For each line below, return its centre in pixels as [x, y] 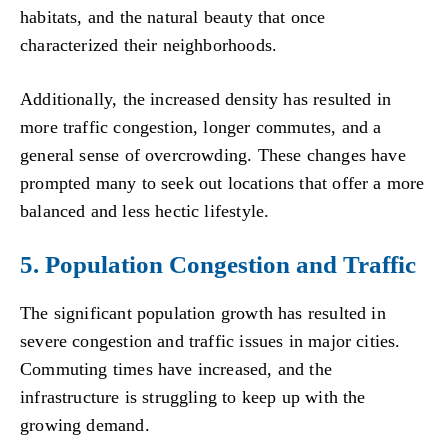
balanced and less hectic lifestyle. [145, 210]
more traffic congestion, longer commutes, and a [201, 126]
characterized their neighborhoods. [149, 45]
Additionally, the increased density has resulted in [206, 98]
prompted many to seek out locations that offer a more [222, 182]
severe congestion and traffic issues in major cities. [210, 341]
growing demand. [85, 425]
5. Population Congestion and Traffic [218, 265]
